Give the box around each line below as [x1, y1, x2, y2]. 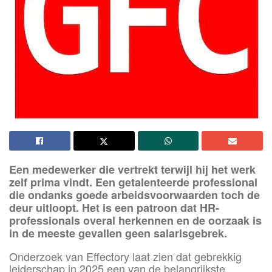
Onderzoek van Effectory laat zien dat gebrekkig [9, 248, 242, 264]
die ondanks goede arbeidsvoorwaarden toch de [9, 186, 260, 203]
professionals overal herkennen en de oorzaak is [9, 212, 262, 228]
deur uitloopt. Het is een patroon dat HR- [9, 199, 219, 216]
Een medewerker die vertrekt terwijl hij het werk [9, 161, 256, 177]
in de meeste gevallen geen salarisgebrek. [9, 225, 227, 241]
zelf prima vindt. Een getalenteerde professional [9, 174, 257, 190]
